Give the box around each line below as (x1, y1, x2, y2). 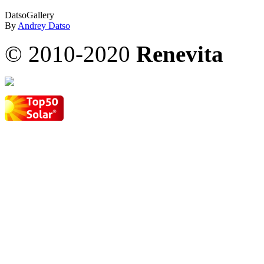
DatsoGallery (5, 9, 54, 20)
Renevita (136, 41, 223, 67)
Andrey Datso (18, 20, 70, 31)
